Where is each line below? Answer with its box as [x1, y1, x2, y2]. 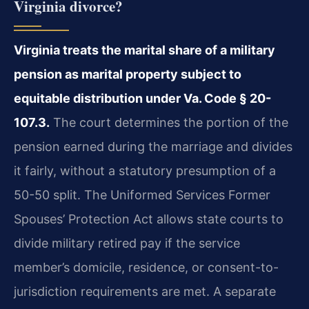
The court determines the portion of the [50, 114, 288, 130]
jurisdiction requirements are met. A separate [14, 283, 276, 299]
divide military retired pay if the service [14, 235, 240, 250]
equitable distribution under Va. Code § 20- [14, 90, 271, 106]
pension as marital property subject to [14, 66, 241, 81]
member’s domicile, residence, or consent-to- [14, 259, 279, 275]
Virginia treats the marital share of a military [14, 42, 275, 57]
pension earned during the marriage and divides [14, 139, 292, 154]
